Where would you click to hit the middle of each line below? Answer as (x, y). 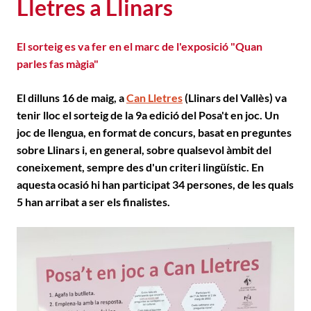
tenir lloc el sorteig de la (76, 115)
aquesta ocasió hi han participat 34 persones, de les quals (155, 184)
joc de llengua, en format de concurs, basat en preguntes (154, 132)
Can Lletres (154, 98)
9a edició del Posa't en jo (195, 115)
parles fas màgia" (58, 64)
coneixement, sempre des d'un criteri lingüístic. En (140, 167)
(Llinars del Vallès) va (235, 98)
